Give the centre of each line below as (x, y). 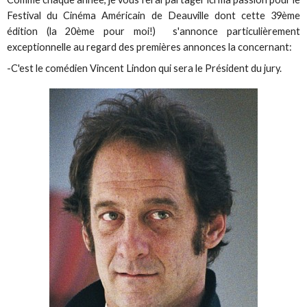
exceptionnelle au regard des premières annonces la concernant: (150, 47)
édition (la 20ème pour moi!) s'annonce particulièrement (153, 31)
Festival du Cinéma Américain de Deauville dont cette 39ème (153, 15)
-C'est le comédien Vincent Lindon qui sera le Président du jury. (145, 69)
